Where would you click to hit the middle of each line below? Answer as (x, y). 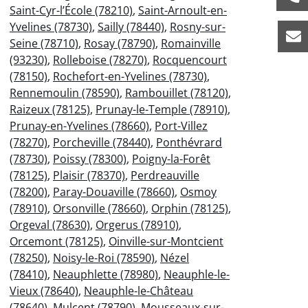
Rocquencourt (190, 59)
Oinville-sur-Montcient (166, 241)
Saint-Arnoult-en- (183, 10)
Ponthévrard (189, 142)
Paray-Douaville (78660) (114, 191)
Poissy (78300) (90, 158)
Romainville (191, 43)
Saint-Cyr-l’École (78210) (71, 10)
